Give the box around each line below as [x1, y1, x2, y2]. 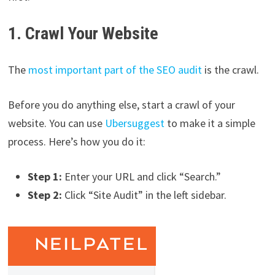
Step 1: [27, 169, 62, 184]
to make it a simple [164, 115, 255, 130]
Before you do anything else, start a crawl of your [7, 97, 235, 112]
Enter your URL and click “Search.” [61, 169, 221, 184]
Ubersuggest [104, 115, 165, 130]
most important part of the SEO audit [28, 62, 202, 77]
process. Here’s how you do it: [7, 134, 145, 149]
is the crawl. [201, 62, 259, 77]
